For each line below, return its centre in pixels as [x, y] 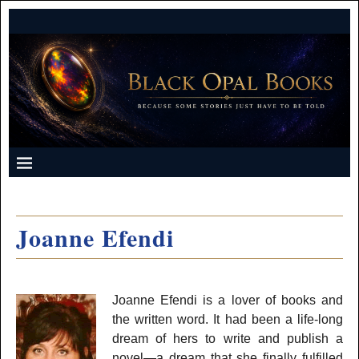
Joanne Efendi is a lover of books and [228, 300]
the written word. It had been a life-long [228, 319]
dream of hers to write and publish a [228, 338]
